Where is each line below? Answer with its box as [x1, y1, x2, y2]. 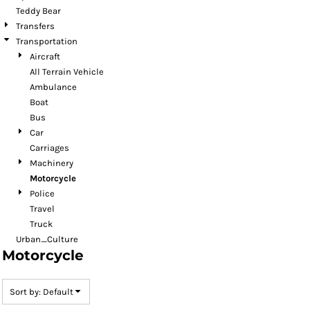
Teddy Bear [16, 6, 61, 17]
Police [30, 188, 55, 199]
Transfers [16, 21, 55, 32]
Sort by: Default [10, 286, 73, 298]
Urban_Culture [16, 234, 78, 245]
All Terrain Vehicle [30, 66, 104, 77]
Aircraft [30, 51, 60, 62]
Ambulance [30, 82, 77, 93]
